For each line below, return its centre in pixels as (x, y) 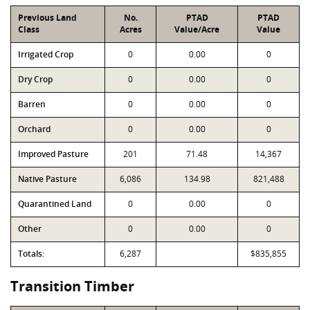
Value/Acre (197, 29)
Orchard (34, 129)
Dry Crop (35, 79)
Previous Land (47, 18)
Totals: (31, 254)
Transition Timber (72, 286)
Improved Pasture (53, 154)
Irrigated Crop (46, 54)
